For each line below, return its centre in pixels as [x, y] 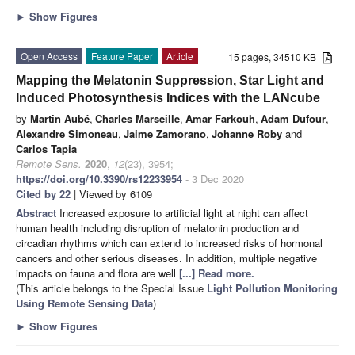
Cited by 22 [43, 193]
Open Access [49, 55]
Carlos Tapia [46, 148]
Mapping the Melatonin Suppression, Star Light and [170, 80]
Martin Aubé [60, 118]
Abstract [38, 212]
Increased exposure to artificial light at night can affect [184, 212]
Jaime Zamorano [165, 133]
